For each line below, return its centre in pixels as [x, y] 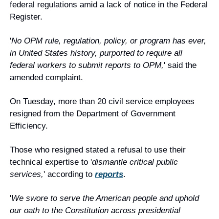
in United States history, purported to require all [96, 53]
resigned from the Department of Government [93, 114]
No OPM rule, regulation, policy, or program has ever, [109, 41]
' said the [180, 65]
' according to [69, 174]
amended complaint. [46, 77]
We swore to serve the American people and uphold [105, 198]
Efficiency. [29, 126]
